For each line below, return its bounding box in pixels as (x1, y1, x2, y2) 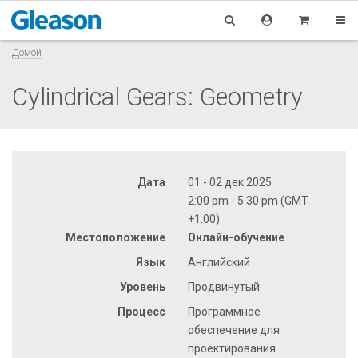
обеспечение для (188, 323, 280, 336)
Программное (188, 304, 261, 318)
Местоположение (66, 230, 165, 244)
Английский (188, 255, 250, 268)
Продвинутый (188, 280, 260, 293)
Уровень (120, 280, 165, 293)
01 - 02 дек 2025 (188, 175, 272, 189)
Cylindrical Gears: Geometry (12, 82, 303, 112)
